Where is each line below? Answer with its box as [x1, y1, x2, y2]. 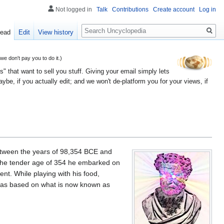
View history [38, 28, 74, 36]
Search [81, 19, 114, 31]
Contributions [112, 6, 148, 13]
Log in [199, 6, 216, 13]
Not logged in [55, 6, 92, 13]
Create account [153, 6, 194, 13]
